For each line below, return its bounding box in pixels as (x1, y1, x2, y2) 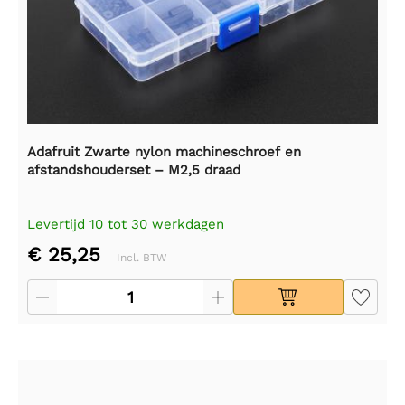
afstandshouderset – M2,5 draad (27, 161, 240, 178)
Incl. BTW (117, 250, 167, 264)
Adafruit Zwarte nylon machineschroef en (27, 143, 301, 160)
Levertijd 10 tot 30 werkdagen (27, 215, 224, 232)
